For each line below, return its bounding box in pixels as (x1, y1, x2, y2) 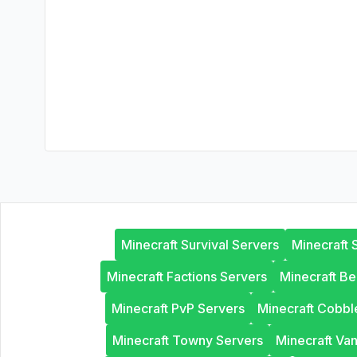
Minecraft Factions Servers (107, 269, 267, 284)
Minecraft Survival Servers (121, 237, 279, 253)
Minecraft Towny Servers (112, 332, 263, 348)
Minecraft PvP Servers (112, 300, 245, 316)
